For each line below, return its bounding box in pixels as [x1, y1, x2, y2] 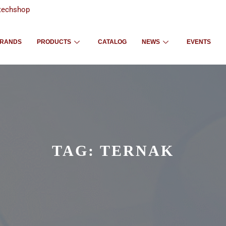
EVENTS [187, 38, 211, 45]
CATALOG [98, 38, 127, 45]
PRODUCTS [37, 38, 72, 45]
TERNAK [100, 142, 174, 159]
